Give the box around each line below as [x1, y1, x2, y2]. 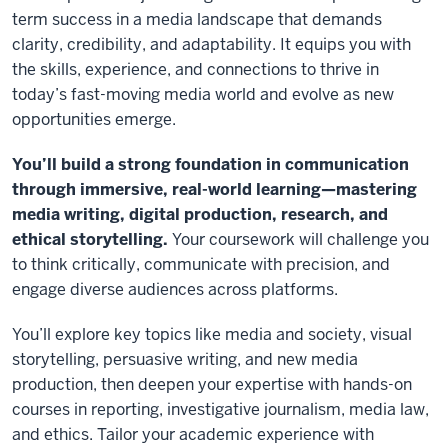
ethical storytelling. [12, 229, 168, 250]
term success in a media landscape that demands [12, 9, 382, 30]
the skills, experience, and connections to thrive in [12, 59, 379, 80]
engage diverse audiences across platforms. [12, 279, 342, 300]
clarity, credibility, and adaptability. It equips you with [12, 34, 411, 55]
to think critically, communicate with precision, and [12, 254, 390, 275]
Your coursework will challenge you [168, 229, 429, 250]
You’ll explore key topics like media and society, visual [12, 324, 412, 345]
